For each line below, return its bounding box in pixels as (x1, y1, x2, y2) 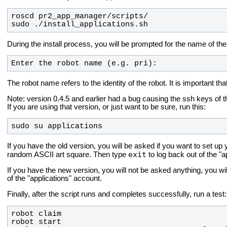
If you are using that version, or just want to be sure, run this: (7, 102, 206, 111)
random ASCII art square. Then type (7, 150, 128, 159)
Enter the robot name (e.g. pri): (11, 59, 157, 68)
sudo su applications (11, 122, 102, 131)
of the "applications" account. (7, 174, 102, 183)
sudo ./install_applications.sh (11, 20, 148, 28)
